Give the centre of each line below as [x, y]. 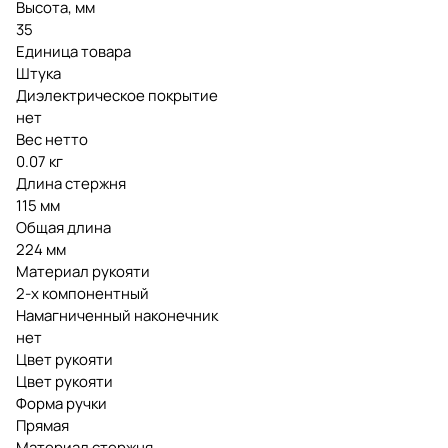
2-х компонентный [82, 293]
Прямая [42, 425]
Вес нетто [52, 139]
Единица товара [73, 51]
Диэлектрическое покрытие [117, 95]
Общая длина [63, 227]
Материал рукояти [83, 271]
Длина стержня [71, 183]
